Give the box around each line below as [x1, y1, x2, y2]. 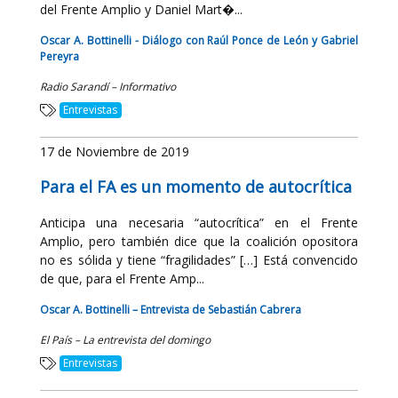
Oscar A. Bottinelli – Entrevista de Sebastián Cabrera [40, 302, 301, 317]
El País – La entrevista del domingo [40, 332, 211, 347]
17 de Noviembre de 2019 [40, 143, 189, 160]
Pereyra [40, 49, 79, 64]
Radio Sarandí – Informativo [40, 79, 176, 94]
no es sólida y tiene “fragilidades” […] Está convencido [40, 251, 358, 268]
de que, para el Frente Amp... [40, 270, 204, 287]
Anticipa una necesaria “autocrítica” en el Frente [40, 214, 358, 231]
